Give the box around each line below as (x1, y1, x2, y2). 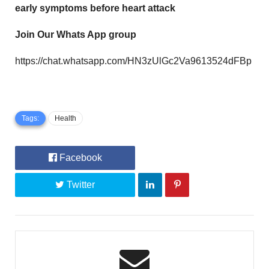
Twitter (64, 179, 95, 190)
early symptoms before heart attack (15, 2, 178, 13)
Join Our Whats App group (15, 29, 136, 40)
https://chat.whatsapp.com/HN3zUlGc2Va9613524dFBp (15, 55, 252, 66)
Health (55, 113, 76, 122)
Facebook (56, 152, 102, 163)
